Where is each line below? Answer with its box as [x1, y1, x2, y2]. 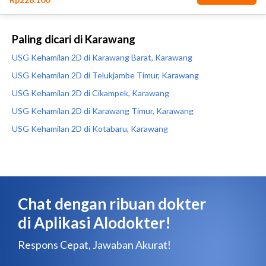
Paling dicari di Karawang [12, 33, 135, 46]
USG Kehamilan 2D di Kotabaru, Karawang [12, 123, 168, 134]
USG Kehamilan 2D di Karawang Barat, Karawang [12, 52, 192, 62]
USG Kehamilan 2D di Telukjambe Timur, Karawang [12, 70, 199, 80]
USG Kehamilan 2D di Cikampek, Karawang [12, 88, 169, 98]
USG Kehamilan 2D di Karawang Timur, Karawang [12, 106, 194, 116]
